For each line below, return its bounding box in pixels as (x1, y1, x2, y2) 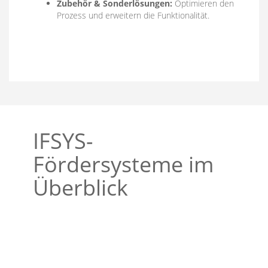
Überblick (33, 173, 128, 202)
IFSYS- (33, 126, 93, 156)
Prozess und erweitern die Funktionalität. (57, 10, 209, 21)
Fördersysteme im (33, 150, 214, 179)
